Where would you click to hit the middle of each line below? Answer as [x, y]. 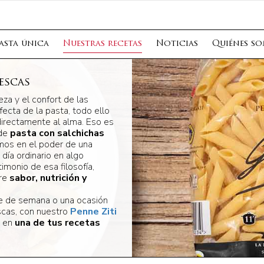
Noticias [177, 44]
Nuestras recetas [103, 44]
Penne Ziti [93, 211]
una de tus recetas [57, 222]
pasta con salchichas [57, 133]
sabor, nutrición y [48, 178]
